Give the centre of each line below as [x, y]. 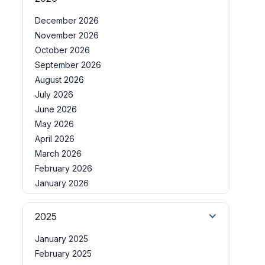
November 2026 [67, 35]
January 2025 [62, 239]
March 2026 [58, 153]
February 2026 [64, 168]
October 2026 [62, 50]
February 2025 [63, 253]
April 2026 [55, 139]
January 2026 [62, 183]
